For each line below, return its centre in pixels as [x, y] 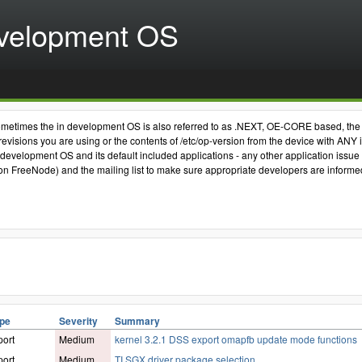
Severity [78, 321]
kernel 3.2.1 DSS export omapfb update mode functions [236, 339]
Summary [137, 321]
